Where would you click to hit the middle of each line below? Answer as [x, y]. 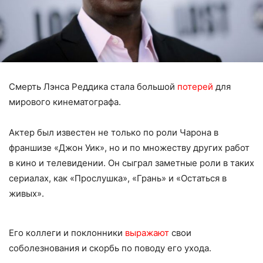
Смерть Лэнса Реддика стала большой [93, 86]
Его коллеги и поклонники [67, 232]
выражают [147, 232]
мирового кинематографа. [65, 102]
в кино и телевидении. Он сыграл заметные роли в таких [131, 163]
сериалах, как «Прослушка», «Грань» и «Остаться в [118, 178]
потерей [195, 86]
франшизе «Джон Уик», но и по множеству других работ [129, 147]
